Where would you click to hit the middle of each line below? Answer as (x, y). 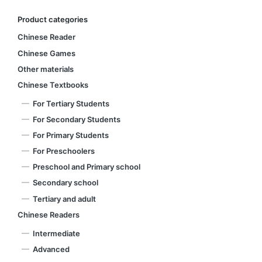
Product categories (53, 19)
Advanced (51, 249)
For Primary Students (71, 135)
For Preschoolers (64, 151)
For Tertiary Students (71, 103)
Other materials (46, 69)
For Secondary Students (77, 119)
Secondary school (65, 183)
